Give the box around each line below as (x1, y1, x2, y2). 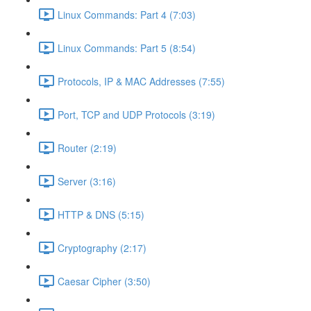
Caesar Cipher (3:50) (58, 274, 151, 288)
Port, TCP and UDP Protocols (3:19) (58, 107, 215, 121)
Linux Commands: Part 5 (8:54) (58, 40, 196, 55)
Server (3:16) (58, 174, 116, 188)
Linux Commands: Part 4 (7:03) (58, 7, 196, 22)
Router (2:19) (58, 140, 117, 155)
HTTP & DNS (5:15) (58, 207, 144, 221)
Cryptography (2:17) (58, 240, 146, 255)
